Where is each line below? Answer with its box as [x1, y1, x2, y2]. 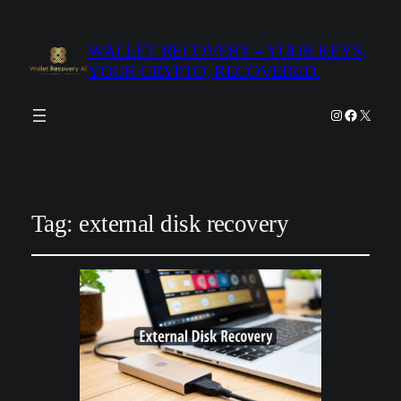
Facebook [343, 106, 398, 122]
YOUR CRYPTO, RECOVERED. [88, 61, 320, 81]
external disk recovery [79, 210, 289, 237]
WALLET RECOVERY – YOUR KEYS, [88, 40, 367, 61]
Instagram [328, 106, 384, 122]
